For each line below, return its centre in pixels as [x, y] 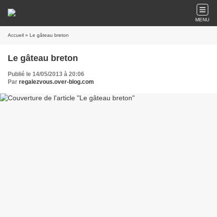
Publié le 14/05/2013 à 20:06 [46, 74]
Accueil [16, 35]
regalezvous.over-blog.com [56, 82]
